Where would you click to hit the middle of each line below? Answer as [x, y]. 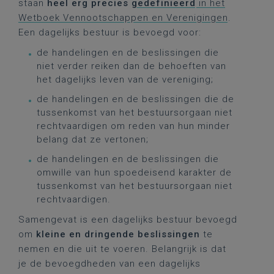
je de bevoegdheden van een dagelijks [109, 264]
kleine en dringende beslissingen [118, 234]
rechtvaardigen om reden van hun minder [133, 126]
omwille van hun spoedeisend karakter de [134, 172]
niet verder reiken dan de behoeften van [131, 66]
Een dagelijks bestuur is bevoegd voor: [110, 32]
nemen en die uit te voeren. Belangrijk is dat [122, 249]
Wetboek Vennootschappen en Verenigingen [123, 18]
